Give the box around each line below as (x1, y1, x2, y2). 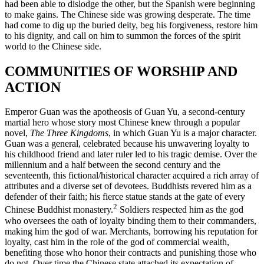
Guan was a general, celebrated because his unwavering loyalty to (5, 138, 249, 149)
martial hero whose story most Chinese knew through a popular (5, 117, 240, 128)
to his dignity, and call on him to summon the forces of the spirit (5, 30, 240, 41)
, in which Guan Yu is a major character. (108, 128, 257, 138)
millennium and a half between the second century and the (5, 160, 220, 170)
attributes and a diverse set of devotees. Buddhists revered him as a (5, 181, 252, 192)
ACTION (5, 79, 64, 95)
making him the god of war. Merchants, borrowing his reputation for (5, 226, 258, 236)
